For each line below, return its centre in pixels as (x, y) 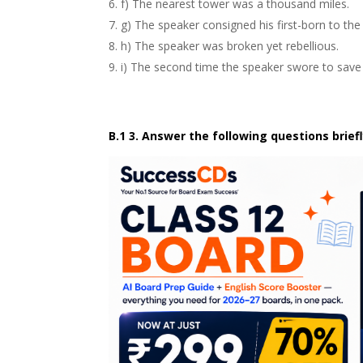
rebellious (312, 46)
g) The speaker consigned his (199, 25)
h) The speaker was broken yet (204, 46)
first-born (303, 25)
